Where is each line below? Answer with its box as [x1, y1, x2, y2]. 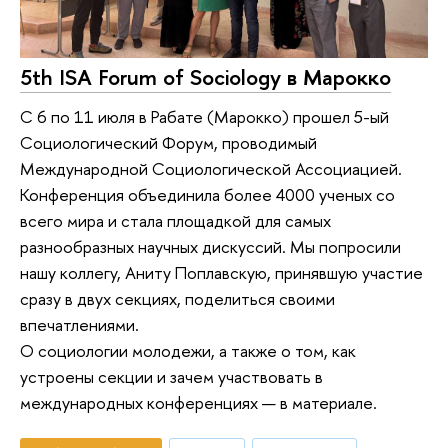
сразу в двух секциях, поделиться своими [20, 287, 335, 311]
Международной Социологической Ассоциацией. [20, 157, 402, 181]
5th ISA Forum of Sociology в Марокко [20, 61, 391, 92]
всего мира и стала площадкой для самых [20, 209, 331, 233]
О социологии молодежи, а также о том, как [20, 339, 356, 363]
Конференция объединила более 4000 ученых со [20, 183, 395, 207]
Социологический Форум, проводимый [20, 131, 317, 155]
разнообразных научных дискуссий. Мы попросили [20, 235, 401, 259]
